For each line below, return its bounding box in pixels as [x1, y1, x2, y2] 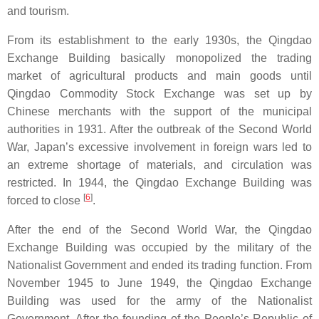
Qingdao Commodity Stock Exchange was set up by [7, 88, 312, 100]
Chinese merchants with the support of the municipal [7, 105, 312, 118]
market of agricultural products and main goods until [7, 70, 312, 83]
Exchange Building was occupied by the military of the [7, 241, 312, 254]
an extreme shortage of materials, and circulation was [7, 159, 312, 172]
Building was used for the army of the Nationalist [7, 295, 312, 308]
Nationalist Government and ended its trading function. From [7, 259, 312, 272]
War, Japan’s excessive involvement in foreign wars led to [7, 141, 312, 154]
